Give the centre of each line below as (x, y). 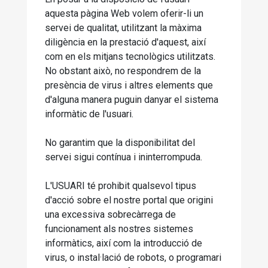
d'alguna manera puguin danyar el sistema (132, 100)
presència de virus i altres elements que (129, 85)
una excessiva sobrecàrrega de (110, 214)
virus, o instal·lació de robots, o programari (133, 258)
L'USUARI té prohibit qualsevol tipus (121, 186)
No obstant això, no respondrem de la (123, 71)
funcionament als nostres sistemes (119, 229)
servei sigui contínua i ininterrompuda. (124, 157)
